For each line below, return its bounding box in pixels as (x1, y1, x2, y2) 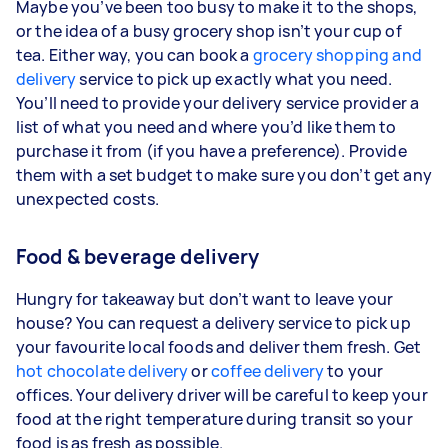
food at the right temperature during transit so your (16, 407, 413, 430)
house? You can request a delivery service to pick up (16, 311, 411, 334)
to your (324, 359, 384, 382)
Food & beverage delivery (16, 242, 260, 270)
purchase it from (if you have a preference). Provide (16, 139, 407, 162)
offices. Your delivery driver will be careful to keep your (16, 383, 428, 406)
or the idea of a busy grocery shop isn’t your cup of (16, 19, 402, 42)
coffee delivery (210, 359, 325, 382)
